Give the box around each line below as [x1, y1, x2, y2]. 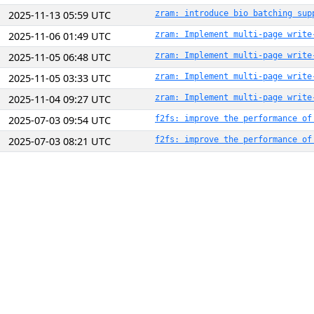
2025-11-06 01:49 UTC [8, 29, 111, 43]
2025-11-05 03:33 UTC [8, 71, 111, 85]
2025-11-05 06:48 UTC [8, 50, 111, 64]
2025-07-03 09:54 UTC [8, 114, 111, 127]
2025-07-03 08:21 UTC [8, 135, 111, 148]
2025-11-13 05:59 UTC [8, 8, 111, 22]
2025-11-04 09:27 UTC [8, 93, 111, 106]
